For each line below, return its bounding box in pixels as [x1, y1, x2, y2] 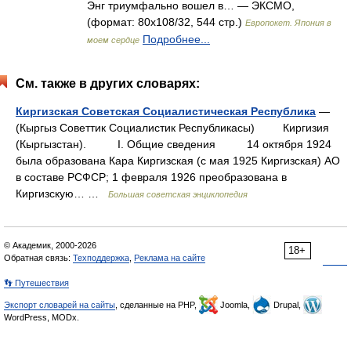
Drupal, [271, 300, 303, 309]
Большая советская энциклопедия [108, 190, 248, 199]
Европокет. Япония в [245, 18, 331, 27]
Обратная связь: [4, 253, 73, 262]
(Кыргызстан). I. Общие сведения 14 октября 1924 [16, 138, 331, 150]
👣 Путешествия [4, 278, 69, 288]
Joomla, [218, 300, 252, 309]
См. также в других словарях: [16, 77, 200, 90]
